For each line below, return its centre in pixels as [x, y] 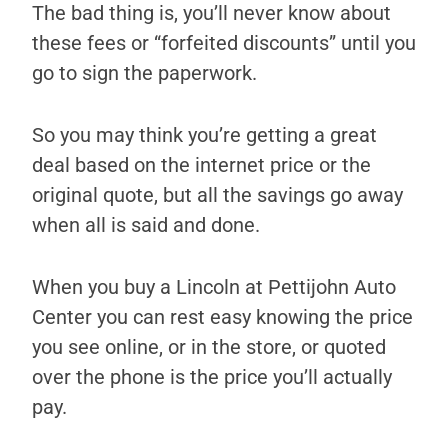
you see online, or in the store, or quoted [209, 347]
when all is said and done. [146, 225]
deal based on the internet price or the [201, 165]
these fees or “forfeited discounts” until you [224, 43]
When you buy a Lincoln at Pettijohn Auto [214, 287]
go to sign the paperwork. [144, 73]
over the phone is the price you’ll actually [212, 377]
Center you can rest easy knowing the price [222, 317]
